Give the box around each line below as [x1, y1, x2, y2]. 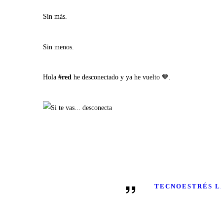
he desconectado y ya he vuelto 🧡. [72, 74, 171, 81]
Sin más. [43, 12, 67, 20]
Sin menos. [43, 43, 74, 51]
